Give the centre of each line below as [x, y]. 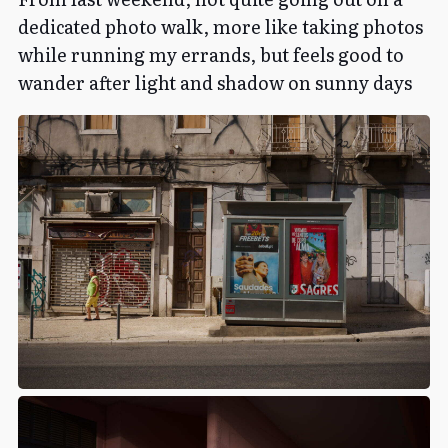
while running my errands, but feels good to [211, 55]
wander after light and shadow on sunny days [215, 83]
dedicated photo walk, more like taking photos [220, 27]
